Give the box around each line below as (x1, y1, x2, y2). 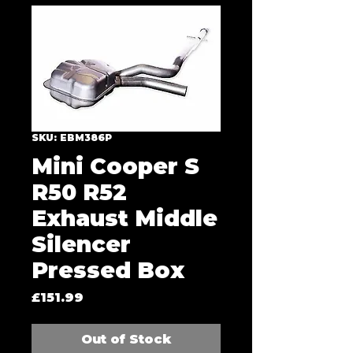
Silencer (32, 231, 131, 258)
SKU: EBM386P (32, 132, 112, 143)
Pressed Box (32, 257, 184, 284)
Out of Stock (80, 332, 172, 347)
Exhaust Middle (32, 205, 217, 232)
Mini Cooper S (32, 153, 199, 180)
